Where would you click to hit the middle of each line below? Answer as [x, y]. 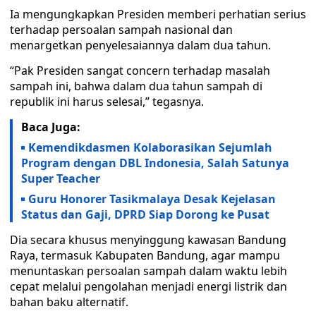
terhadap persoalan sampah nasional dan [121, 30]
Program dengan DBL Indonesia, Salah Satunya [155, 163]
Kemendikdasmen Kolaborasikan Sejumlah [150, 147]
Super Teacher [61, 178]
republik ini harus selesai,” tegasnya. [107, 102]
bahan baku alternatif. [69, 302]
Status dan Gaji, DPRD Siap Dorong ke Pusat [145, 214]
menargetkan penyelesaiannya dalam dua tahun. [140, 45]
